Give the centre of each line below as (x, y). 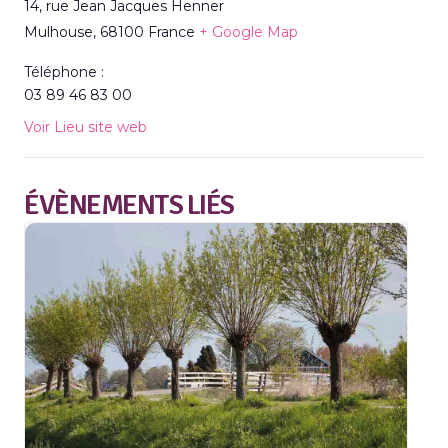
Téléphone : (64, 71)
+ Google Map (248, 31)
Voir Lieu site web (85, 126)
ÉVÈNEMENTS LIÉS (129, 204)
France (171, 31)
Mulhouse (58, 31)
